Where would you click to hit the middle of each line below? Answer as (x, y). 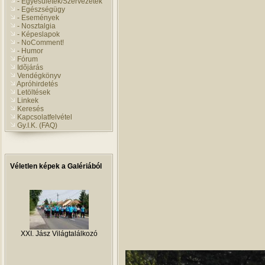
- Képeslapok (38, 34)
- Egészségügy (41, 9)
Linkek (28, 101)
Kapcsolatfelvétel (45, 117)
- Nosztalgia (36, 26)
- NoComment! (41, 43)
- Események (38, 18)
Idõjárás (30, 67)
